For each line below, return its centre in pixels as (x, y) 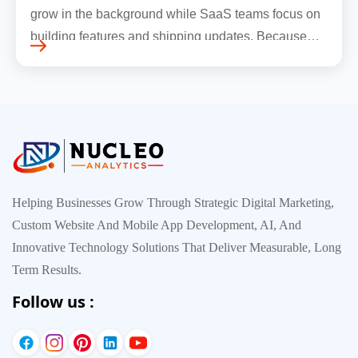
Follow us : (53, 302)
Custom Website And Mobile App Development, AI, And (157, 225)
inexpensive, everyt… (91, 81)
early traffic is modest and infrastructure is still (158, 58)
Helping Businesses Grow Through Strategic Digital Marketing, (173, 203)
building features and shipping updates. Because (169, 36)
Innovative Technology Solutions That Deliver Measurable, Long (177, 248)
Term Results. (47, 270)
